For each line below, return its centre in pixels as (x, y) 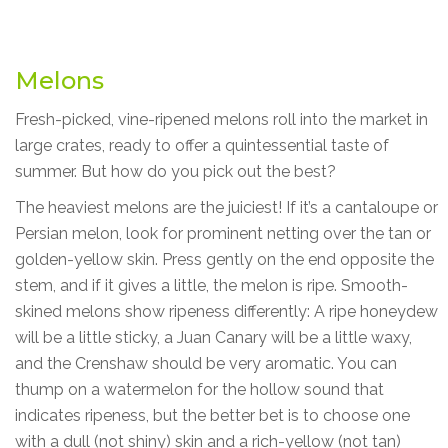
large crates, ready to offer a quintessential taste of (202, 145)
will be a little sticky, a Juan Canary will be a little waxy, (213, 337)
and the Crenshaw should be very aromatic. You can (206, 363)
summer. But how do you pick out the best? (175, 171)
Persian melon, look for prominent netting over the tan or (223, 233)
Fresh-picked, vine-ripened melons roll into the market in (221, 119)
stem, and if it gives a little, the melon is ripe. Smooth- (211, 285)
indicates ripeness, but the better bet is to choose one (212, 415)
